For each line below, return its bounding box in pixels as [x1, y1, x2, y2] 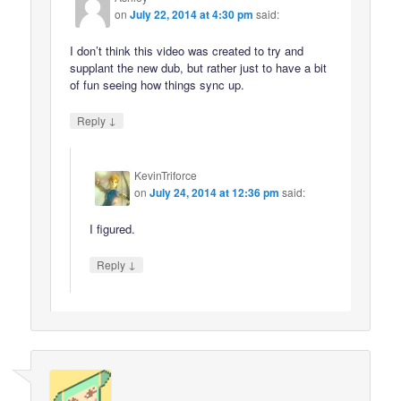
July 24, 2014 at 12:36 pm [149, 184, 280, 201]
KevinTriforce [134, 167, 198, 183]
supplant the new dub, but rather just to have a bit [70, 58, 328, 76]
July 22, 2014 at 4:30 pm [130, 5, 254, 22]
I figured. [90, 220, 136, 238]
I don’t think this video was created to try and [70, 41, 304, 59]
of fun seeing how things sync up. [70, 75, 245, 93]
